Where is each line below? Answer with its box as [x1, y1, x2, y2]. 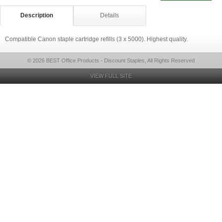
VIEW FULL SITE [90, 73, 132, 79]
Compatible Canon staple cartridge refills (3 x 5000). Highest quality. [5, 36, 188, 43]
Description [20, 12, 53, 19]
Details [100, 12, 119, 19]
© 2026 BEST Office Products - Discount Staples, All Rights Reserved [27, 57, 195, 63]
